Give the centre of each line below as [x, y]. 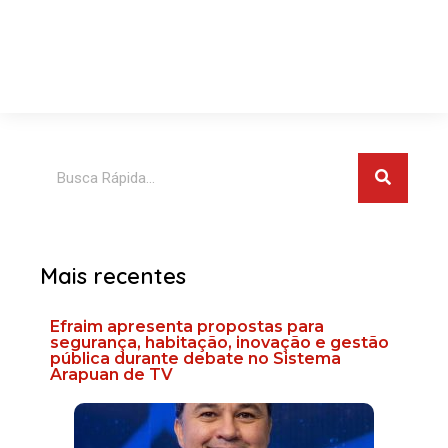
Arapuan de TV [111, 374]
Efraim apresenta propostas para [187, 326]
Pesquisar [72, 163]
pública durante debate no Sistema [195, 358]
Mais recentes [113, 275]
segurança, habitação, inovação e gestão [219, 342]
